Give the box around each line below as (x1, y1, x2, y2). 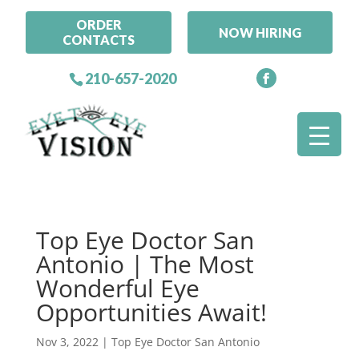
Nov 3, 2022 (35, 334, 99, 350)
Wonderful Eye (35, 272, 200, 305)
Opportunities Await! (35, 296, 267, 329)
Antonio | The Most (35, 248, 254, 281)
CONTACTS (63, 32, 135, 48)
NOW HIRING (219, 24, 302, 40)
